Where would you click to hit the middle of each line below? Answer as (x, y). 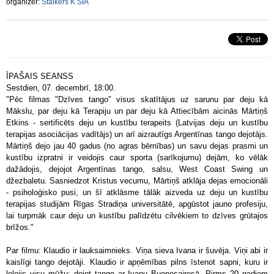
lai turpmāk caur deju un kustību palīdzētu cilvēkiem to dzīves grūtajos (137, 216)
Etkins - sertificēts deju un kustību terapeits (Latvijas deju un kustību (137, 123)
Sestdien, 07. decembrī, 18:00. (61, 88)
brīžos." (21, 227)
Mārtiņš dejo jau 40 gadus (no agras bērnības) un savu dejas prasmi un (137, 146)
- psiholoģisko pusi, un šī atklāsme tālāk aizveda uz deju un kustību (137, 192)
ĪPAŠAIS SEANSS (40, 76)
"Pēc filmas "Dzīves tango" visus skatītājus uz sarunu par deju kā (137, 99)
